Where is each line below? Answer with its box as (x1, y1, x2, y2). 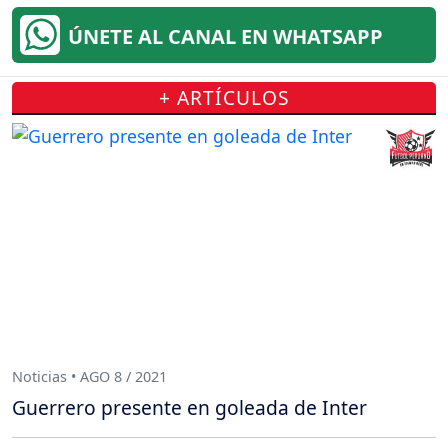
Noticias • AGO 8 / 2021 (12, 366, 167, 386)
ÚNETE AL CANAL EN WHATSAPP (68, 23, 383, 51)
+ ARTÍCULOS (158, 84, 290, 112)
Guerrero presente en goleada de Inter (12, 394, 367, 422)
